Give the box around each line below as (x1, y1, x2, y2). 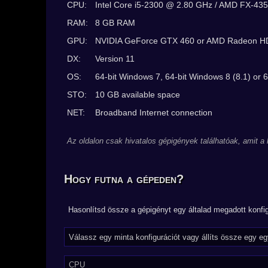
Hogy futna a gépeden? (64, 172, 184, 185)
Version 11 (95, 54, 135, 63)
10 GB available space (95, 90, 180, 99)
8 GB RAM (95, 18, 135, 28)
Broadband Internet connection (95, 108, 212, 117)
